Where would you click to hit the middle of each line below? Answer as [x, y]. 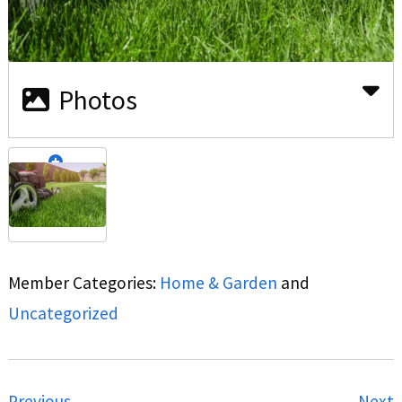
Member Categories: [83, 283]
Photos [97, 99]
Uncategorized [63, 314]
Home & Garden [218, 283]
